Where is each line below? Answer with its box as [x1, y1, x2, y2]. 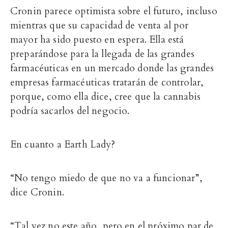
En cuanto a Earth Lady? [10, 138, 115, 152]
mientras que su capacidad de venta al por [10, 19, 189, 33]
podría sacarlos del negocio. [10, 104, 130, 118]
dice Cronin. [10, 186, 64, 199]
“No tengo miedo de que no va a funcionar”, [10, 172, 203, 185]
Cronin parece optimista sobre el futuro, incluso [10, 5, 217, 18]
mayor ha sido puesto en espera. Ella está [10, 33, 184, 47]
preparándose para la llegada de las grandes [10, 47, 194, 61]
